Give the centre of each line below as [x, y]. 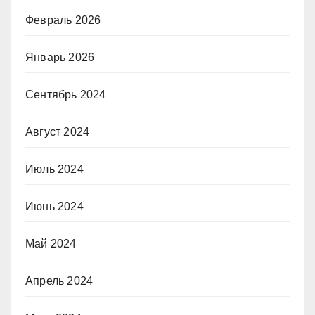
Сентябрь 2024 [66, 94]
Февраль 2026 [63, 20]
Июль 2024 [54, 169]
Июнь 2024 [54, 206]
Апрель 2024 [59, 281]
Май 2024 [51, 243]
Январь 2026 [60, 57]
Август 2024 [58, 131]
